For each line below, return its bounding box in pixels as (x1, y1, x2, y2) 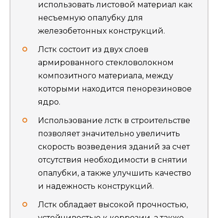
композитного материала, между (38, 71, 173, 80)
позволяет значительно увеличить (38, 128, 180, 138)
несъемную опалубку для (38, 13, 143, 22)
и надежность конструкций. (38, 181, 154, 191)
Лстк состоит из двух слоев (38, 44, 148, 54)
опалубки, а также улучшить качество (38, 168, 191, 178)
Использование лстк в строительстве (38, 115, 190, 125)
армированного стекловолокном (38, 57, 174, 67)
